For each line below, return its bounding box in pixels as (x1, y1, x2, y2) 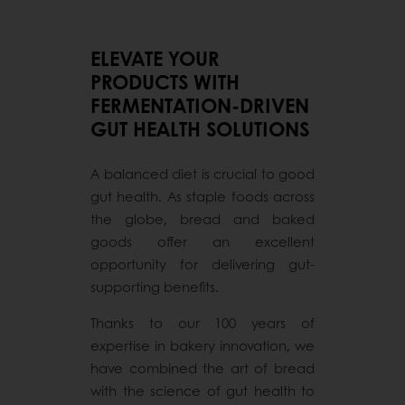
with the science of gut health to (90, 380, 315, 400)
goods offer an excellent (90, 231, 315, 251)
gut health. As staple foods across (90, 185, 315, 206)
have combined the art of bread (90, 357, 315, 378)
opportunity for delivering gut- (90, 253, 315, 274)
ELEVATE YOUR (90, 43, 220, 73)
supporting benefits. (90, 276, 219, 297)
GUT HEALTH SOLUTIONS (90, 114, 309, 144)
